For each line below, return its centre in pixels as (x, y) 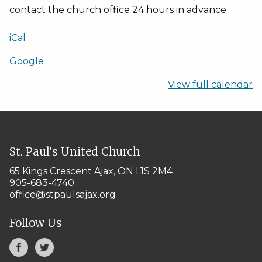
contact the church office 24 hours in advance (118, 10)
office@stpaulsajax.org (63, 195)
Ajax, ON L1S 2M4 (133, 171)
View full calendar (210, 85)
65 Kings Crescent (51, 171)
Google (27, 61)
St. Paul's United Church (75, 151)
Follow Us (36, 223)
